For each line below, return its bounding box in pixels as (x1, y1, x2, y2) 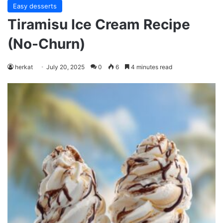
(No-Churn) (7, 35, 85, 52)
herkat (15, 63, 33, 71)
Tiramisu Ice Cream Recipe (7, 16, 190, 33)
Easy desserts (13, 2, 57, 10)
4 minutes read (129, 63, 172, 71)
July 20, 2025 (46, 63, 85, 71)
